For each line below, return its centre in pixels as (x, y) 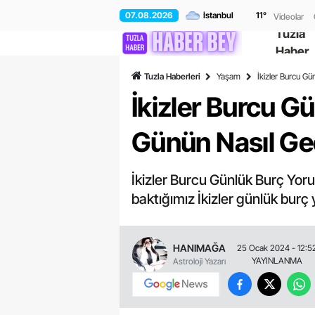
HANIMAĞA (199, 248)
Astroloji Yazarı (199, 262)
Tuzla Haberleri (172, 76)
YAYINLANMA (277, 260)
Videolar (289, 17)
